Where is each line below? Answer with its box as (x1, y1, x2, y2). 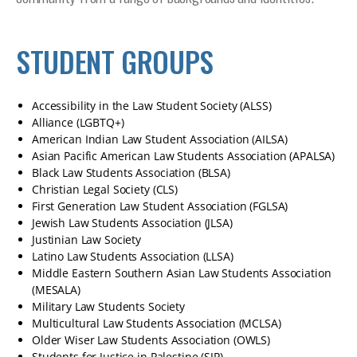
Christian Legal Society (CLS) (32, 182, 178, 197)
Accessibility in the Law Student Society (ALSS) (32, 98, 272, 113)
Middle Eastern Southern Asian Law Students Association (32, 265, 331, 280)
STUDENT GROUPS (16, 40, 214, 82)
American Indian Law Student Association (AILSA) (32, 131, 288, 147)
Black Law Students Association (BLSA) (32, 165, 230, 180)
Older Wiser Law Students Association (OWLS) (32, 332, 270, 347)
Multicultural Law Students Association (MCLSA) (32, 316, 281, 331)
